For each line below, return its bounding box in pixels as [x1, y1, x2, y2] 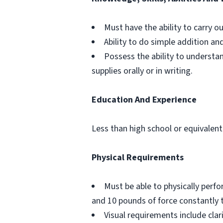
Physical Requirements [92, 151, 184, 164]
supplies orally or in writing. [92, 65, 193, 77]
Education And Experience [92, 94, 197, 106]
